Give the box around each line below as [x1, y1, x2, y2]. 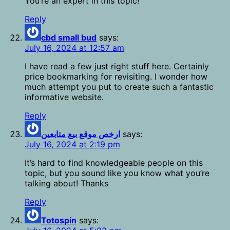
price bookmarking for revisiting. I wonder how [25, 71, 207, 82]
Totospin [41, 215, 76, 226]
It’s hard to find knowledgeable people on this [25, 158, 203, 168]
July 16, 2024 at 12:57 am [25, 43, 124, 53]
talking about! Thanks [25, 178, 108, 189]
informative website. [25, 92, 104, 103]
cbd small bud [41, 32, 97, 43]
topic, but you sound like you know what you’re [25, 168, 209, 179]
